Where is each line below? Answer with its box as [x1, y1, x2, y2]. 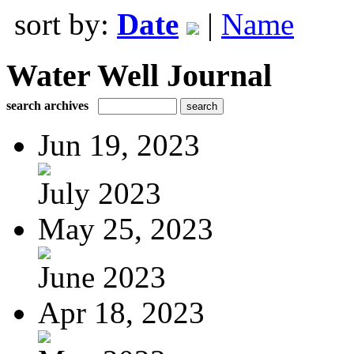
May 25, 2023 [38, 211, 213, 246]
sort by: [14, 7, 117, 41]
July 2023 [38, 175, 161, 210]
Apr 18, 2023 [38, 295, 205, 330]
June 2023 [38, 259, 166, 294]
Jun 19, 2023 [38, 127, 200, 162]
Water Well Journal [6, 57, 272, 93]
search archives [6, 98, 88, 112]
